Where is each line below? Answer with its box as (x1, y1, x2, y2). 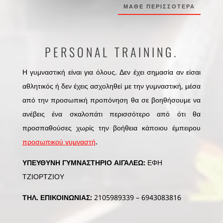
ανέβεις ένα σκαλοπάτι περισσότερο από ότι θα (22, 109, 201, 119)
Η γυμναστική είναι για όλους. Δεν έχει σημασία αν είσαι (22, 67, 201, 77)
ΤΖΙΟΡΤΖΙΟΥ (22, 172, 64, 182)
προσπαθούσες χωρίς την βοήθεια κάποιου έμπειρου (22, 123, 201, 133)
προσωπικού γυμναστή (22, 137, 96, 147)
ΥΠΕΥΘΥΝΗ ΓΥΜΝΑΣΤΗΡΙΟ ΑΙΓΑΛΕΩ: (22, 158, 145, 168)
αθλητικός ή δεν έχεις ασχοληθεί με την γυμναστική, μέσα (22, 81, 201, 91)
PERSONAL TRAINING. (44, 43, 178, 61)
